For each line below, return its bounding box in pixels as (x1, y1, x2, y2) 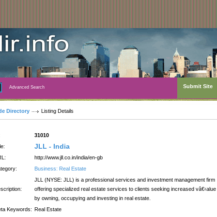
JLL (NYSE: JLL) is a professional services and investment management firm (34, 177, 215, 183)
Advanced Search (9, 85, 45, 90)
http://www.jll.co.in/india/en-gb (34, 155, 103, 160)
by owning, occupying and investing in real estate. (34, 195, 151, 201)
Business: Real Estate (34, 166, 86, 171)
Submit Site (183, 83, 213, 89)
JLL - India (34, 142, 70, 150)
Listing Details (41, 108, 74, 114)
